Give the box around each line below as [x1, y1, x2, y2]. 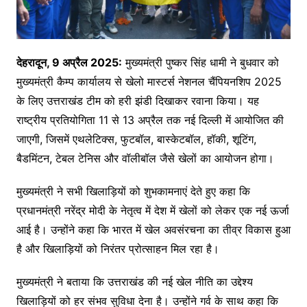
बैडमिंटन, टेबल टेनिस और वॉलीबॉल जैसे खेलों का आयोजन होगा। [16, 151, 274, 165]
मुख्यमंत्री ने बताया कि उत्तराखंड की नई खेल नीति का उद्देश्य [16, 274, 253, 288]
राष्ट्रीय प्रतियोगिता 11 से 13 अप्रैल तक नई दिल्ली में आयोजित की [16, 112, 284, 127]
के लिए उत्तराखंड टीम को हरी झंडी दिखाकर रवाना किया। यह [16, 93, 259, 108]
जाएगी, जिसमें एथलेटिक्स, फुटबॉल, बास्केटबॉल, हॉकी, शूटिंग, [16, 132, 256, 146]
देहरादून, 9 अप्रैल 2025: [16, 55, 122, 69]
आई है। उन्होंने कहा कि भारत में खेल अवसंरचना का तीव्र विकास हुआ [16, 222, 291, 236]
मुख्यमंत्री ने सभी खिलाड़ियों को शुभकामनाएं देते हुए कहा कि [16, 184, 250, 198]
